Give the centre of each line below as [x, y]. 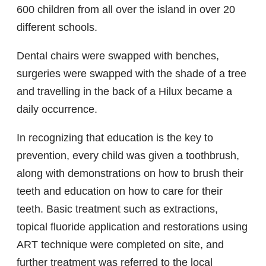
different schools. [57, 28]
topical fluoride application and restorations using [132, 227]
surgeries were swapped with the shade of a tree [132, 74]
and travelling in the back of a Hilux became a [124, 92]
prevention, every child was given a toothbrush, [128, 156]
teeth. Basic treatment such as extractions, [117, 209]
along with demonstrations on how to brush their [130, 174]
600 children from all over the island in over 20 [126, 10]
